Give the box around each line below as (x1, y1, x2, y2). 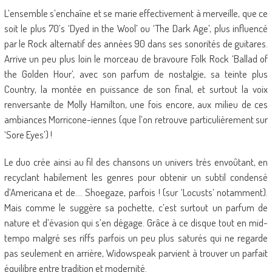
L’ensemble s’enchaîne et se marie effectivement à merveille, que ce (4, 7, 268, 19)
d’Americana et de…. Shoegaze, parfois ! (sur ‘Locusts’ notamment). (4, 186, 268, 199)
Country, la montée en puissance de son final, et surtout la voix (4, 83, 268, 95)
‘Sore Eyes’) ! (4, 128, 52, 141)
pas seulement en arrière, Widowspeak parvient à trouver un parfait (4, 246, 268, 259)
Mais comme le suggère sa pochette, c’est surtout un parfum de (4, 201, 268, 214)
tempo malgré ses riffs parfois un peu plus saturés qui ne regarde (4, 231, 268, 244)
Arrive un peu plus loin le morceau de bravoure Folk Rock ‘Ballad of (4, 52, 268, 65)
